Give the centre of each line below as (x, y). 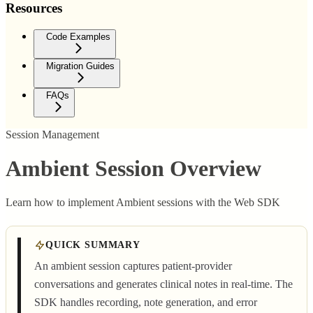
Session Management (52, 134)
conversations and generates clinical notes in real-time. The (163, 284)
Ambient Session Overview (133, 168)
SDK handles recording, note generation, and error (146, 303)
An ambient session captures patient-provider (133, 266)
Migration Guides (80, 66)
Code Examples (78, 36)
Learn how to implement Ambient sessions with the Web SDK (143, 203)
